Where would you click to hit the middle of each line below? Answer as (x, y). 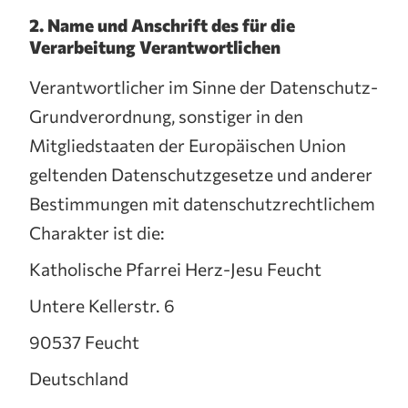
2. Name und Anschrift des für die (162, 25)
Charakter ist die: (97, 232)
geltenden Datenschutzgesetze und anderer (201, 174)
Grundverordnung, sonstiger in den (166, 116)
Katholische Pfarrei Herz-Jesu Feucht (175, 269)
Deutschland (79, 378)
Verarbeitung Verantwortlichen (155, 46)
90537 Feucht (84, 342)
